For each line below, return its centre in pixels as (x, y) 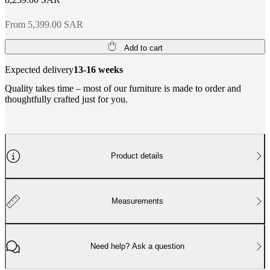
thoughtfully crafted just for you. (66, 99)
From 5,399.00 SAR (44, 24)
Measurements (137, 201)
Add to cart (143, 48)
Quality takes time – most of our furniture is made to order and (123, 88)
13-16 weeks (98, 69)
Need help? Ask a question (137, 246)
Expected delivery (39, 69)
